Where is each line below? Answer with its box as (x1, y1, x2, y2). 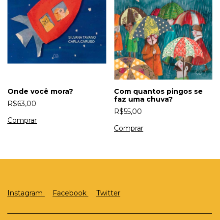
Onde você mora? (7, 86, 73, 96)
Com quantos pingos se (113, 86, 203, 96)
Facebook (53, 189, 88, 198)
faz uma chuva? (113, 94, 173, 104)
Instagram (7, 189, 45, 198)
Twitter (96, 189, 120, 198)
